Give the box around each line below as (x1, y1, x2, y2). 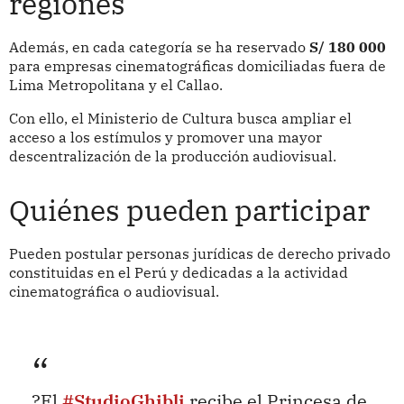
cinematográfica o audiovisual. (8, 282, 219, 301)
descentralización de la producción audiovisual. (8, 146, 336, 165)
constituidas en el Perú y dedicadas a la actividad (8, 263, 348, 282)
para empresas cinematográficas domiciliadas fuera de (8, 57, 386, 76)
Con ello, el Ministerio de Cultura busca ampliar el (8, 108, 352, 127)
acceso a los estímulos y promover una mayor (8, 127, 322, 146)
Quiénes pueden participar (8, 192, 370, 230)
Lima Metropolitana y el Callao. (8, 76, 223, 95)
